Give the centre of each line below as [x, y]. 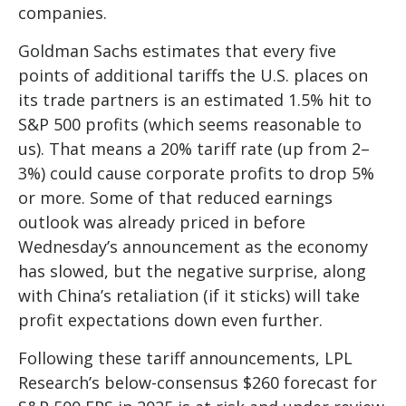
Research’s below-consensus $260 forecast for [198, 383]
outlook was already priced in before [162, 222]
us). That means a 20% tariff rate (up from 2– [194, 149]
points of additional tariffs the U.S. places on [193, 76]
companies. [63, 13]
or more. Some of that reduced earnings [175, 198]
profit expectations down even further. [170, 320]
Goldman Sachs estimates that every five [177, 51]
